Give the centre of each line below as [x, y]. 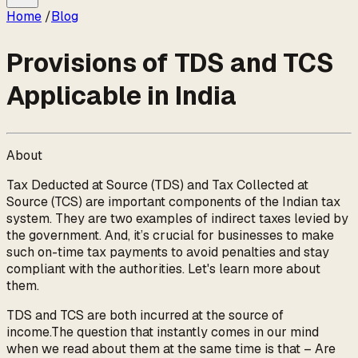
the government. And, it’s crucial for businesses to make [170, 236]
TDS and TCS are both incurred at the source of [145, 316]
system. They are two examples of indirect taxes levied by [177, 219]
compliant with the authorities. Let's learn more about [163, 269]
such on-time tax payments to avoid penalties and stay [168, 253]
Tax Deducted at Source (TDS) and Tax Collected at [157, 185]
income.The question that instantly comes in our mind [163, 332]
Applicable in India [121, 95]
